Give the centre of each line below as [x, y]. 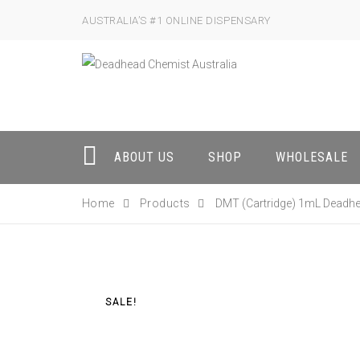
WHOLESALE [312, 157]
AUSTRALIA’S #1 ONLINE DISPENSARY [176, 20]
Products [165, 203]
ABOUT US [144, 157]
